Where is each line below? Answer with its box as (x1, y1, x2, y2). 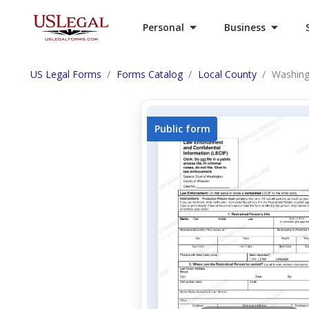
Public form (154, 122, 210, 135)
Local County (198, 68, 257, 81)
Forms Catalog (117, 68, 183, 81)
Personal (143, 21, 184, 34)
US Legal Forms (30, 68, 101, 81)
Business (224, 21, 266, 34)
